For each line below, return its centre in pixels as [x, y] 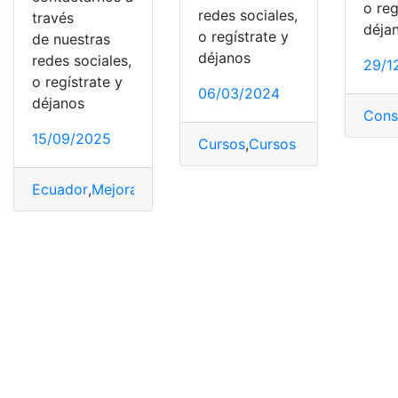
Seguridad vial [337, 189]
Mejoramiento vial [151, 189]
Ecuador [60, 189]
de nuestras [71, 39]
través [53, 17]
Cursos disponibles [312, 144]
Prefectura [250, 189]
